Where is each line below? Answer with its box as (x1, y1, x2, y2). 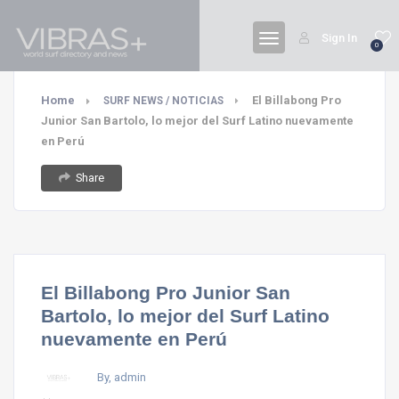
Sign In (322, 31, 357, 45)
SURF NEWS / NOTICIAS (103, 94, 224, 107)
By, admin (97, 370, 146, 384)
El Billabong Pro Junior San (41, 282, 290, 303)
